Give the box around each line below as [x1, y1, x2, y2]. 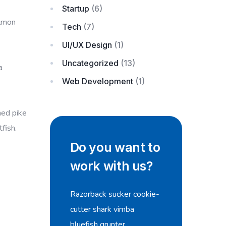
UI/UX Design [62, 40, 112, 50]
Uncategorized [62, 58, 119, 68]
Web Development [62, 76, 133, 86]
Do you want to [70, 140, 160, 155]
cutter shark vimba [70, 204, 134, 215]
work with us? [70, 158, 153, 174]
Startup [62, 4, 89, 14]
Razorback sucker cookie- [70, 189, 159, 200]
